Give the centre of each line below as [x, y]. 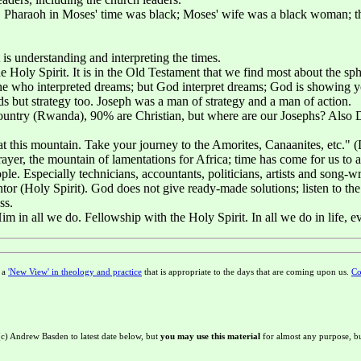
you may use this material [210, 336]
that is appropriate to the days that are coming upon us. [247, 271]
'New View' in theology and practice [75, 271]
